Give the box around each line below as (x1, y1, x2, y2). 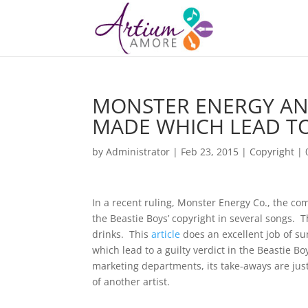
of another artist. (92, 275, 170, 288)
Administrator (106, 145, 170, 158)
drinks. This (92, 228, 152, 241)
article (151, 228, 181, 241)
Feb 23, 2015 (181, 145, 239, 158)
